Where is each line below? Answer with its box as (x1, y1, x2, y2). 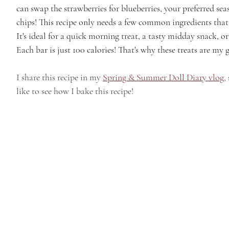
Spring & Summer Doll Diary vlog (103, 72, 224, 83)
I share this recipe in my (16, 72, 103, 83)
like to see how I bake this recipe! (16, 85, 133, 97)
